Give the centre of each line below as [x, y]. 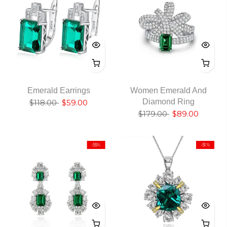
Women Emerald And [168, 91]
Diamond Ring [168, 102]
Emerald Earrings [59, 91]
